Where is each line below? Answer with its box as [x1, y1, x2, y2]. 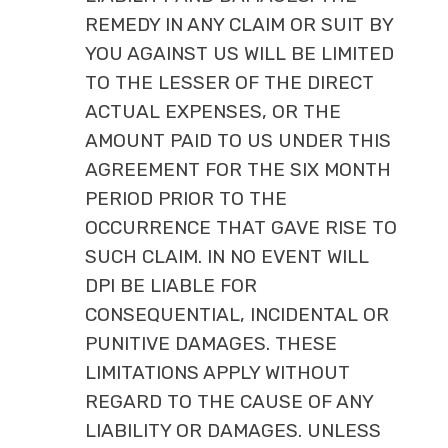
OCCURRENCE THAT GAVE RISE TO [84, 216, 397, 240]
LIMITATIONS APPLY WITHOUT [84, 361, 350, 385]
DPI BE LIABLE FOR [84, 274, 257, 298]
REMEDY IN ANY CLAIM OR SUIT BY [84, 13, 393, 37]
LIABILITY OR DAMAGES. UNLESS [84, 419, 381, 443]
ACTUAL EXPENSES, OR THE [84, 100, 341, 124]
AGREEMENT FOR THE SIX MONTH [84, 158, 391, 182]
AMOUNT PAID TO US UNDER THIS [84, 129, 391, 153]
